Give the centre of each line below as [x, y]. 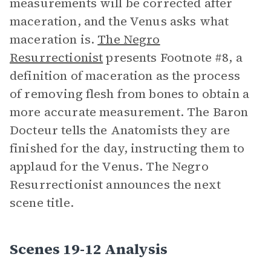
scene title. [42, 203]
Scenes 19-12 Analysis [89, 249]
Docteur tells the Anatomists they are [120, 130]
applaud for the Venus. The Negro [109, 166]
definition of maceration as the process [125, 76]
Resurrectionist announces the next [116, 184]
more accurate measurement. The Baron [129, 112]
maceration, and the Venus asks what [119, 21]
